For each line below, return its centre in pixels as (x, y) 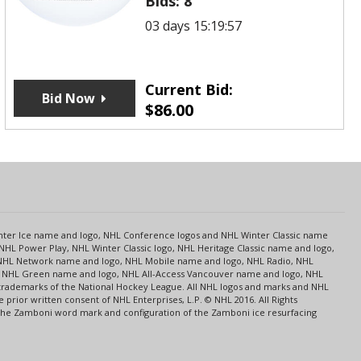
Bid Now (69, 98)
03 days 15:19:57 (194, 25)
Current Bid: (189, 89)
